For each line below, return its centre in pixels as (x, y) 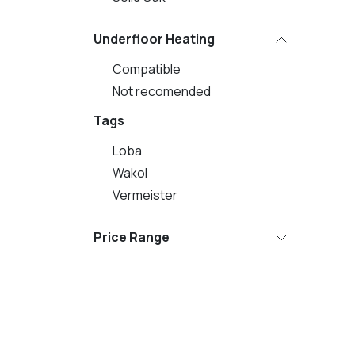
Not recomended (162, 91)
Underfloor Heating (154, 39)
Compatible (147, 69)
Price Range (132, 237)
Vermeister (145, 195)
